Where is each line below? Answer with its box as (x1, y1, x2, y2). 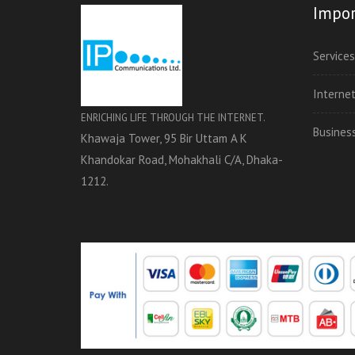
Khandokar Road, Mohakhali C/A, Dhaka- (81, 152, 283, 167)
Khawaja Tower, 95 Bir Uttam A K (81, 131, 247, 146)
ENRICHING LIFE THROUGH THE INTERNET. (81, 111, 265, 124)
